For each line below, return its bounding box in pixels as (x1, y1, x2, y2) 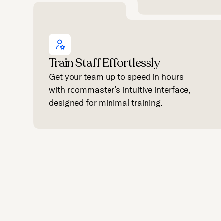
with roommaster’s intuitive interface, (49, 84, 191, 96)
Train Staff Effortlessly (49, 55, 160, 72)
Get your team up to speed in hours (49, 71, 184, 83)
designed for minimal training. (49, 97, 163, 109)
